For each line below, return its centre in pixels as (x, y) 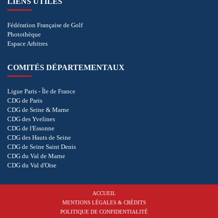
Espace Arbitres (27, 43)
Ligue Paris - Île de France (41, 91)
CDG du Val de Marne (36, 156)
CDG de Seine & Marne (38, 109)
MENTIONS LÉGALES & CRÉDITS (104, 202)
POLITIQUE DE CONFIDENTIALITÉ (104, 211)
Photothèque (24, 34)
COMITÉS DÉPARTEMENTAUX (66, 67)
